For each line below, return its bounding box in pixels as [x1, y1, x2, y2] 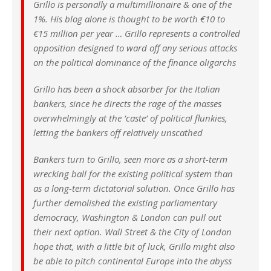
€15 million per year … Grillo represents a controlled [33, 27, 240, 40]
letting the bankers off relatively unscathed [33, 126, 203, 139]
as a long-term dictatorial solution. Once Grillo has [33, 182, 235, 195]
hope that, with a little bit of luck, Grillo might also [33, 240, 235, 253]
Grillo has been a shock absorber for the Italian [33, 83, 220, 96]
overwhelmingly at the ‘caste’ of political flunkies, [33, 112, 227, 125]
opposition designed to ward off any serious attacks [33, 42, 237, 54]
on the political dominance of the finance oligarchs [33, 56, 236, 69]
